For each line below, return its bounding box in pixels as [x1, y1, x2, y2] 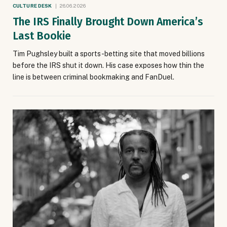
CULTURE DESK [13, 2, 52, 9]
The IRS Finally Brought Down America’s [13, 15, 203, 28]
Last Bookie [13, 29, 71, 43]
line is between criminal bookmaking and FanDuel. [13, 72, 174, 81]
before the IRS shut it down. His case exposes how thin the [13, 61, 204, 69]
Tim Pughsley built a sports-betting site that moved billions [13, 49, 205, 58]
